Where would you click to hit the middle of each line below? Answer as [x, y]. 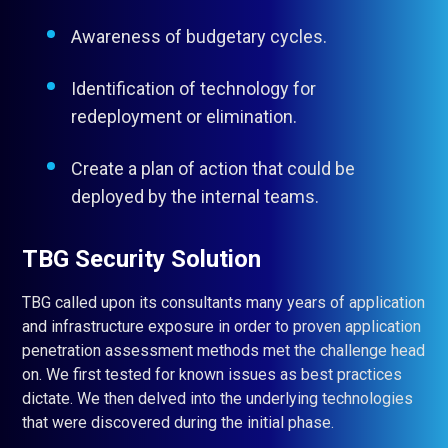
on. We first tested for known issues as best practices [212, 374]
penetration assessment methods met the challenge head [223, 350]
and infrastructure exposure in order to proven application [221, 326]
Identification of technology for [193, 88]
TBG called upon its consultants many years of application [223, 302]
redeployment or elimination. [184, 116]
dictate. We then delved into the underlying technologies [217, 398]
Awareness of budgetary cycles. [199, 36]
